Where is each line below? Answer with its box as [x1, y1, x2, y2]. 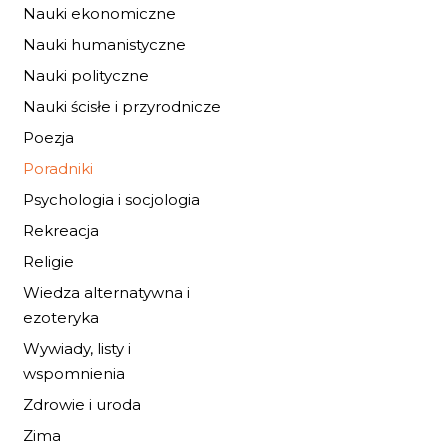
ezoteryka [23, 308, 99, 327]
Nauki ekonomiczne [23, 4, 176, 23]
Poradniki [23, 159, 93, 178]
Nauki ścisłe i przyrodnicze [23, 97, 221, 116]
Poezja [23, 128, 74, 147]
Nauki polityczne [23, 66, 149, 85]
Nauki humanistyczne [23, 35, 186, 54]
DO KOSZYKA [329, 81, 427, 100]
